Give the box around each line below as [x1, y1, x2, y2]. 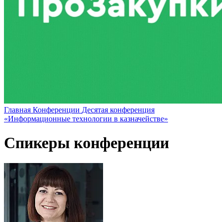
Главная [4, 105, 33, 114]
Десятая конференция [82, 105, 155, 114]
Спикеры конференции [4, 134, 169, 152]
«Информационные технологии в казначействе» [4, 114, 168, 123]
